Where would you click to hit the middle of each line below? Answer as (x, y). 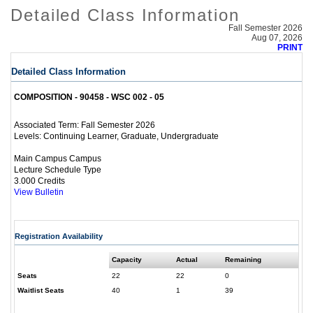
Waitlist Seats (41, 291)
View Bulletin (39, 192)
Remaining (243, 260)
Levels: (29, 137)
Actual (187, 260)
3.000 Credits (39, 181)
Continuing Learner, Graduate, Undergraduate (131, 136)
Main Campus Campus (58, 159)
